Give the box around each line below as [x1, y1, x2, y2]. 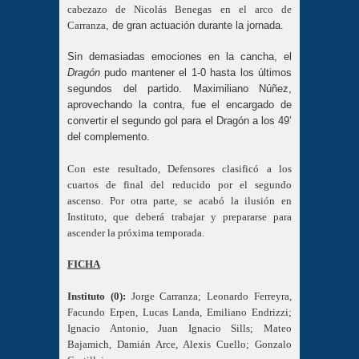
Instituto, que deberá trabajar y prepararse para [67, 210, 292, 223]
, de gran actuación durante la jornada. [106, 18, 284, 31]
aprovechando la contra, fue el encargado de [67, 99, 292, 111]
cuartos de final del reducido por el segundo [67, 178, 292, 191]
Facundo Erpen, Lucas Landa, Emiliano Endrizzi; [67, 305, 292, 318]
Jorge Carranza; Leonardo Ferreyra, [125, 289, 292, 302]
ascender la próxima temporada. [67, 226, 204, 239]
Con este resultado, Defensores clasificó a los [67, 162, 292, 175]
